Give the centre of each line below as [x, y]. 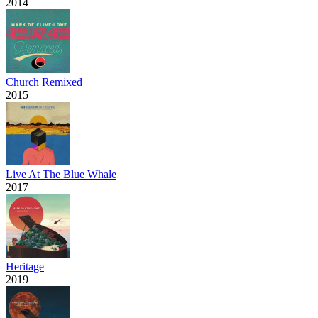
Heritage [25, 266]
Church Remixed [44, 82]
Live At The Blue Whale [61, 174]
